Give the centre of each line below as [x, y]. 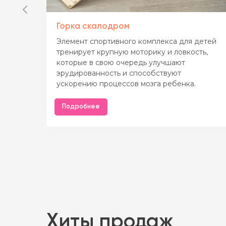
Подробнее [81, 106]
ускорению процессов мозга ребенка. [126, 83]
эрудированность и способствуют [119, 73]
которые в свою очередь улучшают [121, 62]
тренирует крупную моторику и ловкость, [132, 52]
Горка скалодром [93, 26]
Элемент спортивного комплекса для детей [136, 41]
